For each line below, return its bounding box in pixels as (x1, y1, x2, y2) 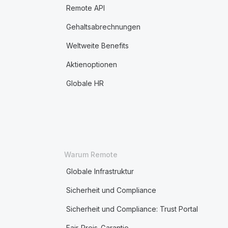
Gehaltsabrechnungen (66, 22, 140, 31)
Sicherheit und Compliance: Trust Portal (66, 205, 198, 213)
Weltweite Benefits (66, 41, 129, 50)
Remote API (66, 4, 105, 12)
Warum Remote (64, 150, 118, 159)
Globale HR (66, 79, 104, 88)
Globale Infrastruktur (66, 167, 134, 176)
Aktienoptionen (66, 60, 117, 69)
